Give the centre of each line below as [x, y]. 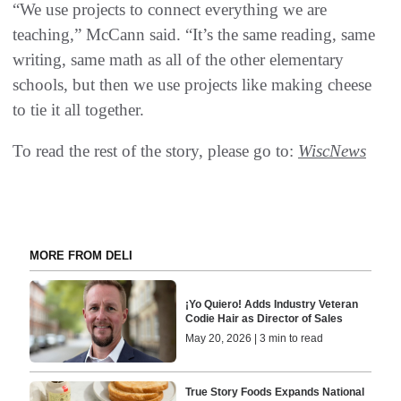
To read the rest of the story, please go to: [155, 151]
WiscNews [332, 151]
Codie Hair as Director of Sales [264, 319]
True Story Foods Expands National [275, 392]
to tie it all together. [78, 110]
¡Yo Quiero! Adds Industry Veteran [272, 305]
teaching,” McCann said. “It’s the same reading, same [194, 34]
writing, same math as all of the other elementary [178, 60]
